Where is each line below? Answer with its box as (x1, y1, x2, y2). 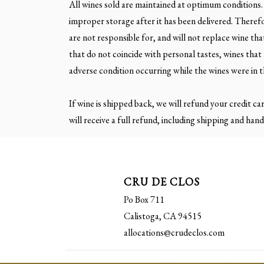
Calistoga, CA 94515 (124, 210, 202, 222)
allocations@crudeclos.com (124, 226, 225, 239)
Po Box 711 (124, 193, 165, 206)
